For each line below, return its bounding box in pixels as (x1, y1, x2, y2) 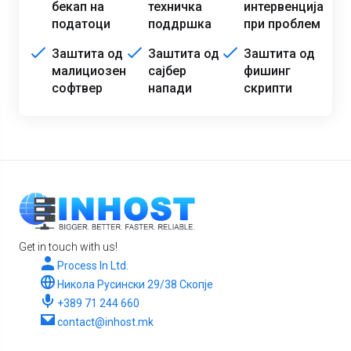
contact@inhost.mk (57, 316, 154, 328)
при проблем (244, 16, 321, 31)
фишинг (244, 63, 291, 78)
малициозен (52, 63, 126, 78)
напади (147, 81, 192, 96)
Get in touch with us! (19, 241, 118, 253)
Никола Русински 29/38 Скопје (57, 278, 213, 291)
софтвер (52, 81, 103, 96)
